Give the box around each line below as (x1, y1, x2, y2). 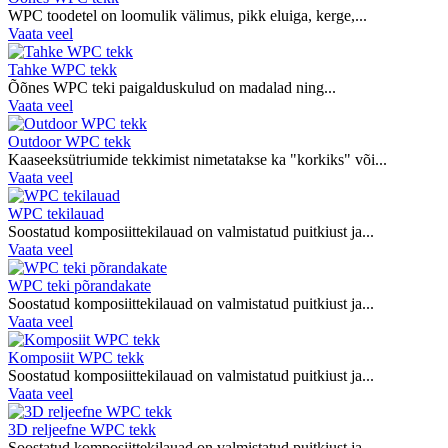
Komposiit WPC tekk (8, 348, 144, 366)
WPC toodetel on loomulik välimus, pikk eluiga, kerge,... (8, 6, 367, 24)
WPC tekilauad (8, 204, 104, 222)
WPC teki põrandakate (8, 276, 151, 294)
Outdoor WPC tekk (8, 132, 131, 150)
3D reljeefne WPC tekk (8, 420, 156, 438)
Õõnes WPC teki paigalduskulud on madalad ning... (8, 78, 336, 96)
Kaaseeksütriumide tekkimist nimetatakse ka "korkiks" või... (8, 150, 387, 168)
